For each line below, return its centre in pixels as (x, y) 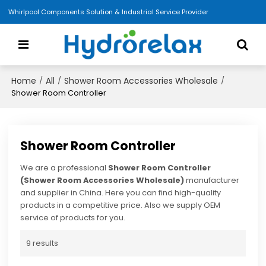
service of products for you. (73, 218)
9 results (42, 243)
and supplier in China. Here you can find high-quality (121, 193)
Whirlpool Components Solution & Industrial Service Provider (109, 12)
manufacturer (212, 180)
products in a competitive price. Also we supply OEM (121, 205)
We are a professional (64, 168)
